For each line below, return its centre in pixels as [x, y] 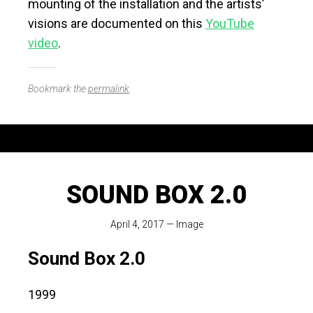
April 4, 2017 [137, 225]
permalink [109, 89]
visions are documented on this [117, 24]
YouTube [230, 24]
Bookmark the [58, 89]
